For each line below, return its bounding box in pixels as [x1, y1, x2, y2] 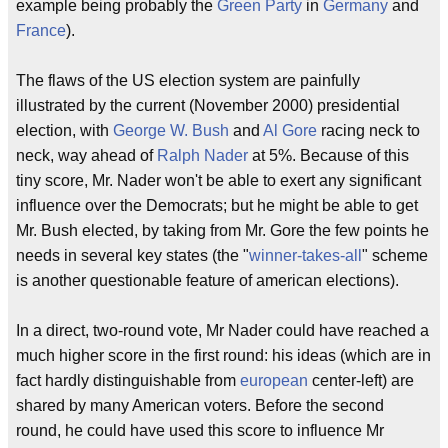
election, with [16, 122, 113, 140]
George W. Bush [113, 122, 229, 140]
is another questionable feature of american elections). [16, 272, 399, 290]
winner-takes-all [249, 247, 362, 265]
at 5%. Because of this [248, 147, 409, 165]
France [16, 22, 66, 40]
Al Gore [263, 122, 317, 140]
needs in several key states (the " [16, 247, 249, 265]
